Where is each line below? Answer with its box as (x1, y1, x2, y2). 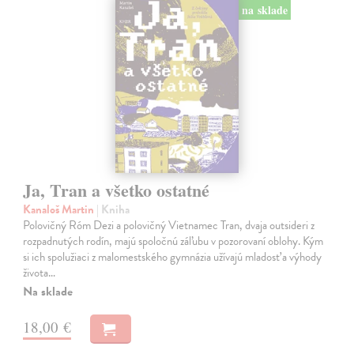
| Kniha (96, 201, 130, 219)
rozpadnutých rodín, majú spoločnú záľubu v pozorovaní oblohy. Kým (23, 232, 324, 250)
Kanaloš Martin (23, 201, 97, 219)
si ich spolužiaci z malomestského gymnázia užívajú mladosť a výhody (23, 248, 322, 266)
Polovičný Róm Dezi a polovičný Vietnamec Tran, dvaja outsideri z (23, 217, 315, 235)
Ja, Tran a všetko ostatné (23, 177, 210, 204)
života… (23, 264, 56, 282)
